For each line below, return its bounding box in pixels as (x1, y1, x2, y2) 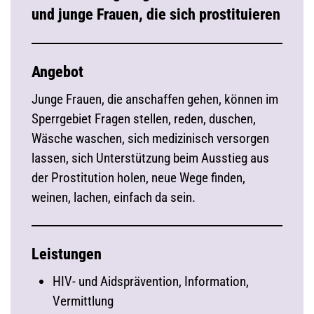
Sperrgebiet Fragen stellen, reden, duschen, (32, 111, 256, 127)
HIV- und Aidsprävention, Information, (53, 273, 249, 289)
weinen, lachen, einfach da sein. (32, 189, 196, 205)
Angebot (32, 63, 83, 81)
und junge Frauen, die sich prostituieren (32, 6, 280, 23)
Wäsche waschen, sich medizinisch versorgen (32, 130, 269, 146)
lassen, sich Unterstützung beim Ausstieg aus (32, 150, 269, 166)
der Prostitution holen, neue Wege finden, (32, 170, 245, 186)
